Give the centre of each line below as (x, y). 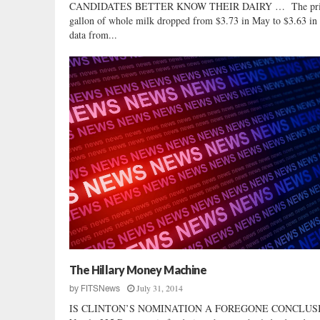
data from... (93, 34)
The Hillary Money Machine (138, 269)
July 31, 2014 (160, 287)
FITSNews (100, 288)
